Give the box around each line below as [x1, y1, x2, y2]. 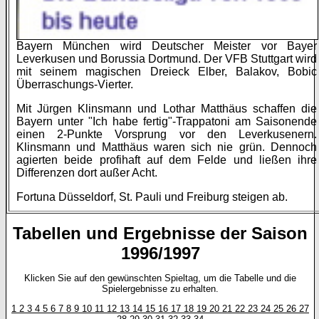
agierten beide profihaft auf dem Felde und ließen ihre [16, 154, 317, 167]
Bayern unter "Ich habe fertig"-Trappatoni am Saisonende [16, 115, 317, 128]
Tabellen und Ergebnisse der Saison [13, 224, 308, 244]
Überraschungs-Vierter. [16, 78, 133, 91]
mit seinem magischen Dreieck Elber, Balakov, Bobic [16, 66, 317, 78]
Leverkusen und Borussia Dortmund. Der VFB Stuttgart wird [16, 53, 317, 66]
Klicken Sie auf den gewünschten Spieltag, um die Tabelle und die [24, 273, 296, 284]
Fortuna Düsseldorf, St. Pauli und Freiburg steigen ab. [16, 191, 288, 204]
